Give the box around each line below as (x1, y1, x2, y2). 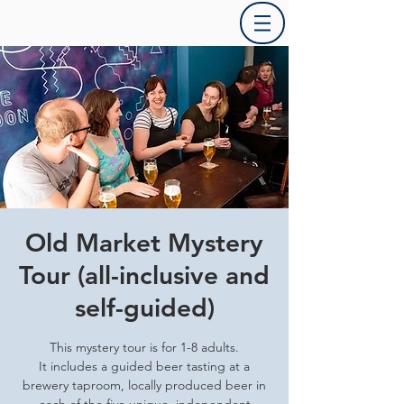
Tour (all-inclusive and (19, 260, 270, 290)
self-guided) (74, 292, 215, 323)
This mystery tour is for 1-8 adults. (50, 339, 239, 355)
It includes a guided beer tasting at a (39, 358, 250, 374)
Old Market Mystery (25, 227, 263, 258)
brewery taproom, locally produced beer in (23, 377, 266, 393)
